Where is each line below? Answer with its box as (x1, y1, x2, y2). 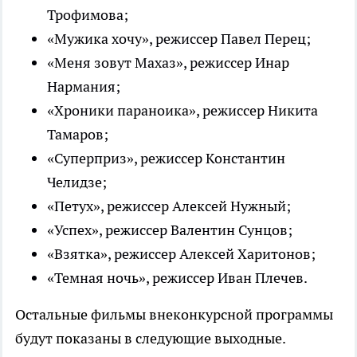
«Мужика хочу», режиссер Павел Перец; (47, 29, 311, 49)
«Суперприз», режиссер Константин (47, 149, 285, 168)
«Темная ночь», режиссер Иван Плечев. (47, 269, 308, 288)
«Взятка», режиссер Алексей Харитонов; (47, 245, 316, 264)
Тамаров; (47, 125, 108, 144)
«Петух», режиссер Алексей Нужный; (47, 197, 291, 216)
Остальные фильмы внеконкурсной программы (15, 305, 333, 324)
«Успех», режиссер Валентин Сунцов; (47, 221, 292, 240)
